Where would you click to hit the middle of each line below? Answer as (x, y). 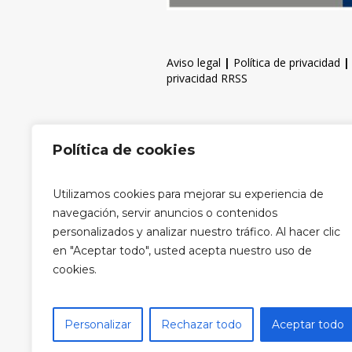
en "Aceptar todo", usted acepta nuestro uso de (182, 251)
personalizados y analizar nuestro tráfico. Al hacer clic (196, 232)
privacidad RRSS (207, 78)
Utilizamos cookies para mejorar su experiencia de (188, 194)
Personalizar (98, 324)
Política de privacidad (287, 62)
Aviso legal (194, 62)
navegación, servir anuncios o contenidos (165, 213)
